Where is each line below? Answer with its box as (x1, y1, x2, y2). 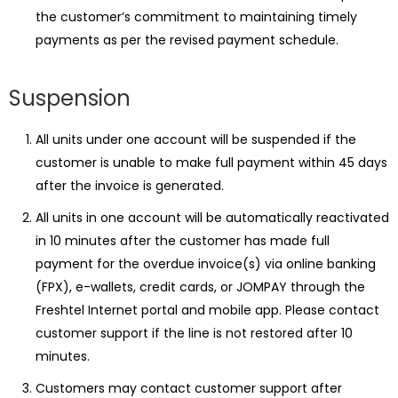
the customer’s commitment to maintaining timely (36, 8, 357, 26)
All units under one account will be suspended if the (36, 131, 356, 148)
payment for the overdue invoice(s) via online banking (36, 255, 376, 273)
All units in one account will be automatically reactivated (36, 209, 389, 227)
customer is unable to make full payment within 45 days (36, 154, 387, 171)
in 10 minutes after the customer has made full (36, 232, 330, 250)
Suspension (9, 84, 131, 113)
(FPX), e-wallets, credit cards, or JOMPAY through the (36, 278, 365, 296)
